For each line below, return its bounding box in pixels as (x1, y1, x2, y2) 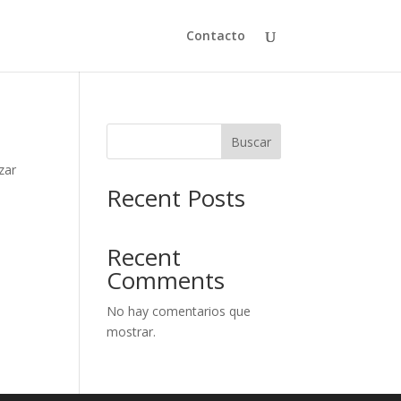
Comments (107, 264, 226, 296)
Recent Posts (107, 182, 246, 214)
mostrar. (107, 323, 157, 340)
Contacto (185, 27, 245, 44)
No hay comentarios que (107, 303, 252, 320)
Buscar (230, 132, 271, 150)
